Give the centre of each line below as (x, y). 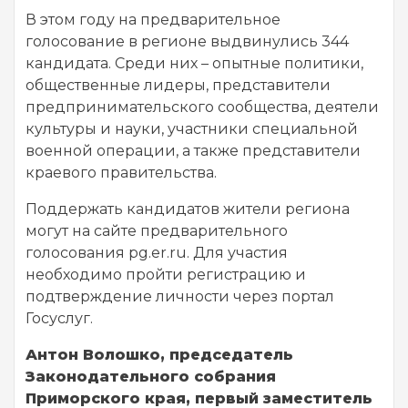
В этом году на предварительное (153, 19)
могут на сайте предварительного (157, 230)
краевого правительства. (121, 172)
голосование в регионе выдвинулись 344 (187, 41)
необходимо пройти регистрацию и (166, 274)
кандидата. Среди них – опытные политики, (194, 63)
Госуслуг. (59, 318)
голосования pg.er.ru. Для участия (157, 252)
